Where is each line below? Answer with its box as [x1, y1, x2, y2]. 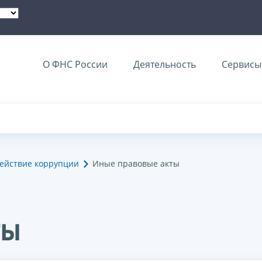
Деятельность [133, 58, 196, 71]
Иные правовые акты [92, 158, 180, 170]
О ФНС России [43, 58, 108, 71]
